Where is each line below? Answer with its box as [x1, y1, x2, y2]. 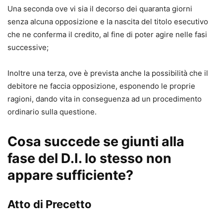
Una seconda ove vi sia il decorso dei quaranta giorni [7, 4, 192, 13]
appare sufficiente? [7, 167, 133, 183]
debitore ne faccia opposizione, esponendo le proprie [7, 81, 195, 91]
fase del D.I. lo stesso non [7, 150, 171, 166]
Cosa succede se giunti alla [7, 133, 184, 150]
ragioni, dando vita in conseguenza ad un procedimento [7, 94, 202, 104]
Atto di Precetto [7, 198, 92, 211]
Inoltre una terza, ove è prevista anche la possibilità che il [7, 68, 208, 78]
